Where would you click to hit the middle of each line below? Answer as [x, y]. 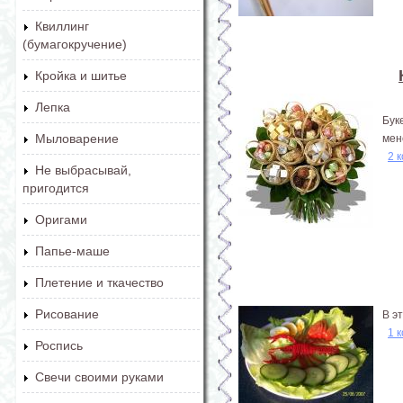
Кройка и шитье [81, 76]
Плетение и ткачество [99, 282]
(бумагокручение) [75, 44]
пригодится [56, 188]
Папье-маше [72, 251]
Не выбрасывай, [83, 170]
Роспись [59, 345]
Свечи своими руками [99, 377]
